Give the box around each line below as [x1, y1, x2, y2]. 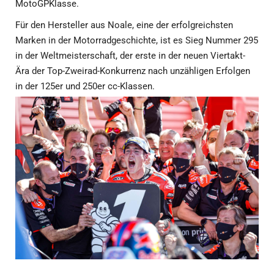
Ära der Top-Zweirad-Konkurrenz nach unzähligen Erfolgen [15, 65, 250, 77]
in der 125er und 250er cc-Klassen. [15, 81, 157, 92]
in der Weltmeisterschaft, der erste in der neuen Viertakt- [15, 50, 245, 62]
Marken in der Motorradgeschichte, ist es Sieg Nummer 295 [15, 35, 258, 46]
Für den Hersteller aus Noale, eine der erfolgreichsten [15, 20, 233, 31]
